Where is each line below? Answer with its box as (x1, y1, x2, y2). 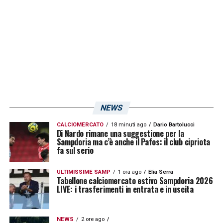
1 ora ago (117, 169, 141, 176)
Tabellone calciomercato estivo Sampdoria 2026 (56, 175, 213, 187)
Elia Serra (148, 169, 173, 176)
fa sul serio (56, 144, 94, 157)
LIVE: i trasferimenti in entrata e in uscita (56, 183, 194, 196)
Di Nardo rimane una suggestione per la (56, 127, 184, 140)
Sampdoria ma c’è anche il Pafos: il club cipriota (56, 136, 210, 148)
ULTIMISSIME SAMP (56, 169, 111, 176)
